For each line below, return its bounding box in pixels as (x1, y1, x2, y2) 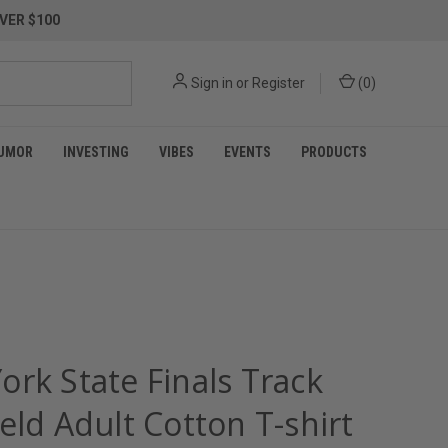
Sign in (191, 75, 233, 91)
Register (252, 75, 305, 91)
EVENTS (224, 144, 271, 160)
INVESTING (63, 144, 129, 160)
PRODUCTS (301, 144, 367, 160)
